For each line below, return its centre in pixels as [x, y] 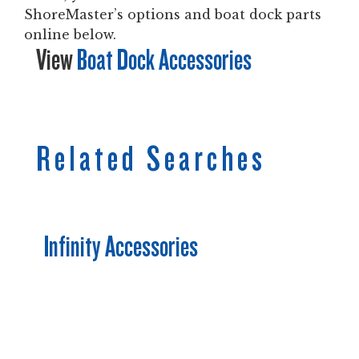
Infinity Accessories [121, 247]
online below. [70, 34]
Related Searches [151, 159]
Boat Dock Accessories [164, 60]
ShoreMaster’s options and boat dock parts [173, 14]
